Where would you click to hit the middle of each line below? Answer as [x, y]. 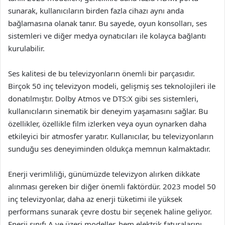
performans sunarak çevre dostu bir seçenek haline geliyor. [110, 211]
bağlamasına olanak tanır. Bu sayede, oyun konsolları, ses [107, 23]
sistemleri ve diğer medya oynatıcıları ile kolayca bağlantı [107, 35]
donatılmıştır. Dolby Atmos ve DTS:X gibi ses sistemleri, [103, 98]
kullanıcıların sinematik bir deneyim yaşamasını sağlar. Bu [108, 111]
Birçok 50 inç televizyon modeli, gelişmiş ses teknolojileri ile [112, 86]
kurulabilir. [26, 48]
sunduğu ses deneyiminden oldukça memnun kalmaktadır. [109, 148]
